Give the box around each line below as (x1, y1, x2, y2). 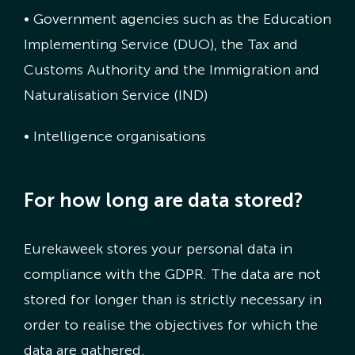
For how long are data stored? (23, 189, 303, 212)
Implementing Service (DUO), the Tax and (23, 35, 298, 53)
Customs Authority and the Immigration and (23, 60, 319, 78)
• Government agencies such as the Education (23, 10, 331, 28)
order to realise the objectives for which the (23, 315, 318, 334)
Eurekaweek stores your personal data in (23, 239, 292, 258)
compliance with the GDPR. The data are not (23, 265, 321, 283)
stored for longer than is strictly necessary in (23, 290, 322, 308)
